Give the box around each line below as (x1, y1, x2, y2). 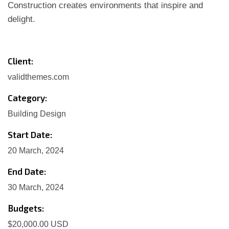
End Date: (8, 166, 46, 176)
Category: (8, 93, 47, 103)
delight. (8, 14, 35, 24)
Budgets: (8, 203, 44, 213)
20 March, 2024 (8, 146, 64, 155)
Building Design (8, 109, 66, 118)
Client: (8, 56, 33, 66)
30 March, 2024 (8, 183, 64, 192)
